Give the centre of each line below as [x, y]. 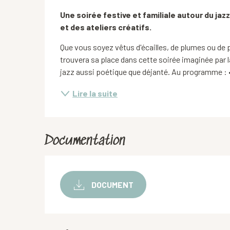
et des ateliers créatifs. [106, 27]
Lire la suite [95, 93]
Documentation [85, 141]
